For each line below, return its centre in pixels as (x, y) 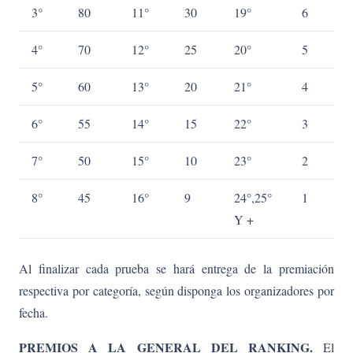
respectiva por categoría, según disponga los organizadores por (176, 290)
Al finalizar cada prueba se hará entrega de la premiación (176, 268)
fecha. (33, 312)
